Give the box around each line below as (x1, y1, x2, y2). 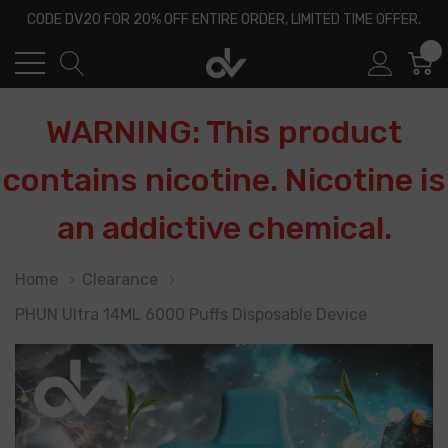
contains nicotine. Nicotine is (2, 161, 446, 199)
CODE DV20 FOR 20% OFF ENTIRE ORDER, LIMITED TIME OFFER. (27, 11, 421, 28)
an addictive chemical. (56, 209, 392, 247)
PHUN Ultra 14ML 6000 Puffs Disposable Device (15, 305, 367, 324)
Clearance (82, 270, 158, 289)
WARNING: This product (46, 113, 402, 151)
